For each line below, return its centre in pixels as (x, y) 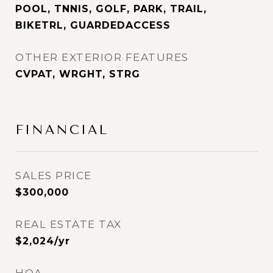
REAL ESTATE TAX (69, 224)
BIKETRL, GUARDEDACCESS (93, 25)
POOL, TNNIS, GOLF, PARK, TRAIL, (111, 9)
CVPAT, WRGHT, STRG (78, 74)
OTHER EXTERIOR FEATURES (102, 57)
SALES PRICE (54, 175)
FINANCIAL (62, 130)
